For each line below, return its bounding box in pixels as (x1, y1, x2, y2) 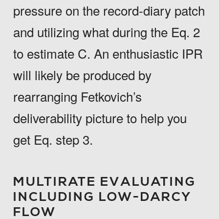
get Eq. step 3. (13, 130, 93, 149)
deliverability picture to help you (13, 109, 187, 127)
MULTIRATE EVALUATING (13, 174, 196, 191)
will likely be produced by (13, 66, 152, 84)
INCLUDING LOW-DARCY (13, 189, 192, 206)
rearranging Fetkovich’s (13, 87, 142, 106)
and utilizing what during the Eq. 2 (13, 22, 200, 41)
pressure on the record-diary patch (13, 1, 205, 20)
